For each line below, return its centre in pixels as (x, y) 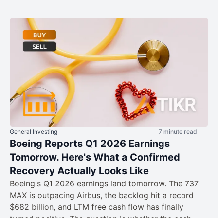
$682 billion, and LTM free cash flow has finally (97, 207)
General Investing (34, 131)
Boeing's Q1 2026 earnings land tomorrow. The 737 (104, 183)
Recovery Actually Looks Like (79, 171)
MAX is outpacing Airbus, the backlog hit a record (102, 195)
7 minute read (178, 131)
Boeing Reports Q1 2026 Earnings (90, 143)
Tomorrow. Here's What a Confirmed (95, 157)
